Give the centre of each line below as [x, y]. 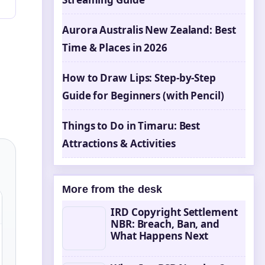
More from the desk [112, 189]
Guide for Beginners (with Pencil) [143, 96]
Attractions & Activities [119, 143]
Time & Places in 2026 [115, 48]
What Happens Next [160, 236]
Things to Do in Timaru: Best [131, 126]
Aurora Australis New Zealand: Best [149, 30]
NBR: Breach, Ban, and [165, 224]
